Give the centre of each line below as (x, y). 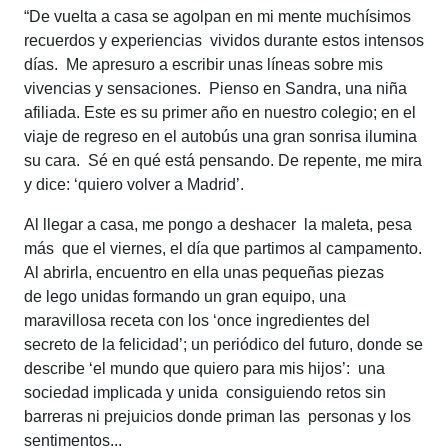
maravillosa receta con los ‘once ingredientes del (197, 320)
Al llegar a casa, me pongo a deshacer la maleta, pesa (218, 224)
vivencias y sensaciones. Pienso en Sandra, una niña (215, 88)
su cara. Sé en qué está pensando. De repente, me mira (223, 160)
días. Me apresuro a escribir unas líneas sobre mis (203, 64)
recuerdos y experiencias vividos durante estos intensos (224, 40)
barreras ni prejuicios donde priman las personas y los (217, 416)
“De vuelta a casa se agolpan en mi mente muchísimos (217, 16)
